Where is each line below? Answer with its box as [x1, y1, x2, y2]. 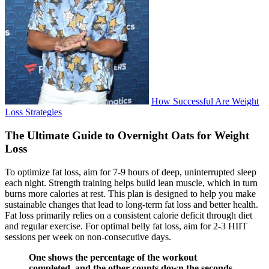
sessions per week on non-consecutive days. [5, 231, 171, 242]
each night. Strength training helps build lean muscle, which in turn [5, 177, 258, 188]
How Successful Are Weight [151, 96, 259, 107]
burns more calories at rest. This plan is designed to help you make [5, 188, 256, 199]
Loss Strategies [5, 107, 62, 118]
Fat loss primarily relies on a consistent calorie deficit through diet [5, 210, 252, 220]
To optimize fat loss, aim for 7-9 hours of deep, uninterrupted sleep [5, 166, 256, 177]
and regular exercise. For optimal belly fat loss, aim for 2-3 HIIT [5, 220, 247, 231]
